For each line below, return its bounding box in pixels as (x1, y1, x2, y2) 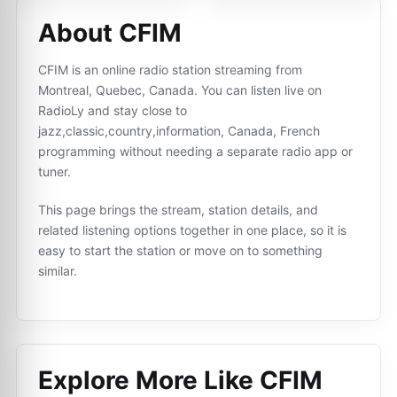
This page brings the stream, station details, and (38, 202, 318, 217)
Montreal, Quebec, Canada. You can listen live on (38, 82, 322, 97)
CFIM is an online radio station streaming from (38, 62, 302, 77)
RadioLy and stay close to (38, 103, 187, 118)
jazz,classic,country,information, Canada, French (38, 123, 320, 138)
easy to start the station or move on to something (38, 243, 323, 258)
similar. (38, 263, 77, 278)
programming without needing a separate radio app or (38, 144, 353, 159)
